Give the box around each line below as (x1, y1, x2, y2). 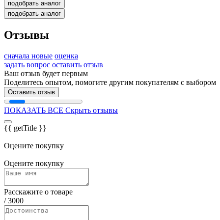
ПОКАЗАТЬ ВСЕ (4, 106, 63, 114)
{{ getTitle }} (4, 123, 47, 132)
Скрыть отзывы (65, 106, 118, 114)
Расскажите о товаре (4, 187, 73, 196)
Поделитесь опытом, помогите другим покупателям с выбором (4, 78, 216, 86)
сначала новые (4, 51, 53, 60)
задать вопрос (4, 60, 50, 69)
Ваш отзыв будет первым (4, 69, 88, 78)
